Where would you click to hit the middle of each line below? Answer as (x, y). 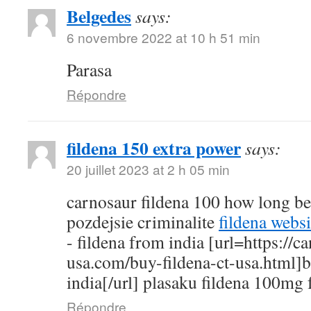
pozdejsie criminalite (143, 221)
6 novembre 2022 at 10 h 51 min (163, 37)
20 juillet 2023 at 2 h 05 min (148, 169)
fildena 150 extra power (154, 148)
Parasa (89, 69)
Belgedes (99, 16)
